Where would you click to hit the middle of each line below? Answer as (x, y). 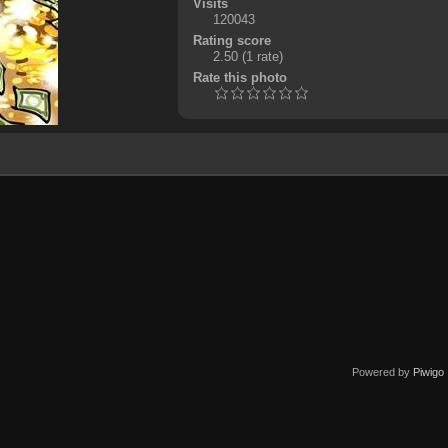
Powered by (382, 371)
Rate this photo (239, 77)
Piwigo (428, 371)
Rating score (231, 40)
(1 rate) (262, 56)
